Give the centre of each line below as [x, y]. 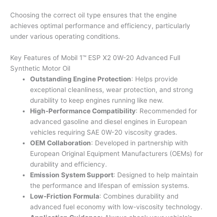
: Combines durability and [139, 196]
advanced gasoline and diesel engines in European [109, 122]
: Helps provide [155, 79]
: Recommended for [167, 111]
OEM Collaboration [61, 143]
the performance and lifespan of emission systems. [110, 186]
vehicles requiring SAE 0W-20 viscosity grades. [104, 132]
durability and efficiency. [69, 164]
